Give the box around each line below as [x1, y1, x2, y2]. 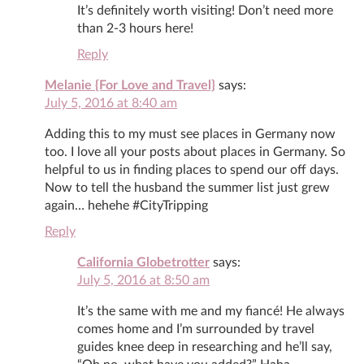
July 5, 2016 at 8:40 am [45, 96, 177, 110]
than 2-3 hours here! [77, 21, 193, 35]
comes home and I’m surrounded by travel [77, 322, 314, 336]
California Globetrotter [77, 255, 210, 269]
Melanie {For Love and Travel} [45, 78, 215, 92]
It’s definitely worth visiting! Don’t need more [77, 3, 333, 17]
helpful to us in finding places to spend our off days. [45, 162, 339, 176]
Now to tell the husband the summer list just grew [45, 180, 330, 194]
